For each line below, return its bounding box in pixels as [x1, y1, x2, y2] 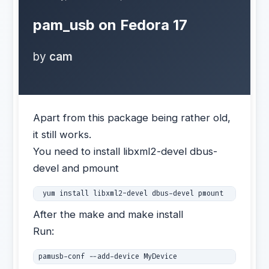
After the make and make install [33, 208, 184, 220]
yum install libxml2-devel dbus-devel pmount [38, 189, 228, 198]
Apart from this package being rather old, [33, 112, 231, 124]
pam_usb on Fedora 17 [33, 16, 188, 34]
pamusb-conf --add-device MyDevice [38, 252, 182, 261]
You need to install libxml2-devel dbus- [33, 145, 218, 157]
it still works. [33, 128, 92, 141]
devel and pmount [33, 162, 119, 174]
